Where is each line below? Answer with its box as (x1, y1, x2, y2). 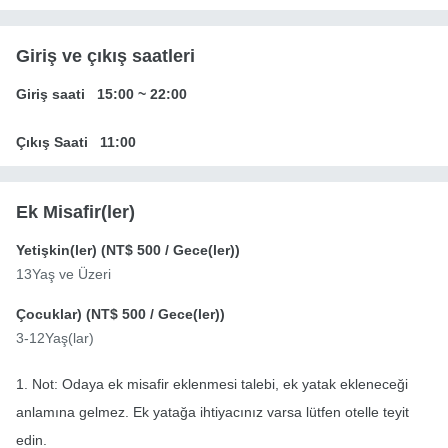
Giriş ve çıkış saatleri (16, 46, 195, 67)
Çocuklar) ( (16, 306, 91, 323)
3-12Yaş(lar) (16, 330, 94, 347)
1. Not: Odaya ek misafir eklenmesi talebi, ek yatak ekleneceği (16, 376, 408, 393)
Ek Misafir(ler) (16, 202, 135, 223)
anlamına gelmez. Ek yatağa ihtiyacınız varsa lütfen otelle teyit (16, 404, 409, 421)
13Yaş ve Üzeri (16, 266, 111, 283)
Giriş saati (16, 86, 85, 103)
